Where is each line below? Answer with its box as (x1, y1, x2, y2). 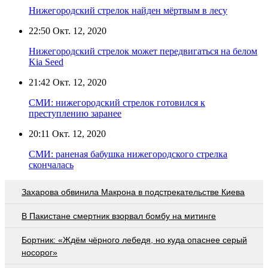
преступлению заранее (29, 108, 121, 118)
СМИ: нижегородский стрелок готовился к (29, 97, 205, 108)
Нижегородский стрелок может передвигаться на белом (29, 45, 257, 56)
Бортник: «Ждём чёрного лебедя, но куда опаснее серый (22, 234, 247, 245)
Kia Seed (29, 56, 63, 67)
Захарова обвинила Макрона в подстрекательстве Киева (22, 187, 245, 197)
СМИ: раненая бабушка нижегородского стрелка (29, 148, 227, 159)
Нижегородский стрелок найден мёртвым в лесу (29, 5, 227, 16)
